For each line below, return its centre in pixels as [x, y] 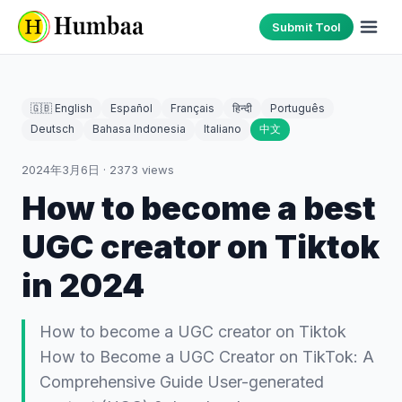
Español [131, 108]
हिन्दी [242, 108]
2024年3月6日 [61, 170]
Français [192, 108]
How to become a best [199, 208]
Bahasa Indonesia [139, 129]
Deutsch [52, 129]
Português [297, 108]
